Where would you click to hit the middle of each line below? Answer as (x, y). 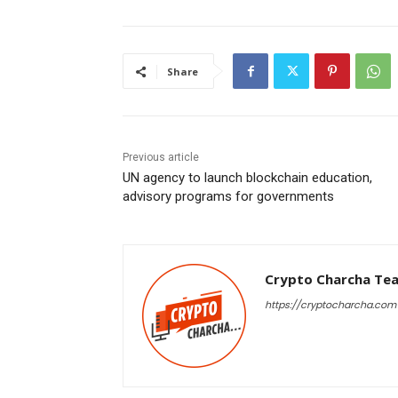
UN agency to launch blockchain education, (247, 178)
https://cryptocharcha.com (330, 305)
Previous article (161, 158)
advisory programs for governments (228, 197)
